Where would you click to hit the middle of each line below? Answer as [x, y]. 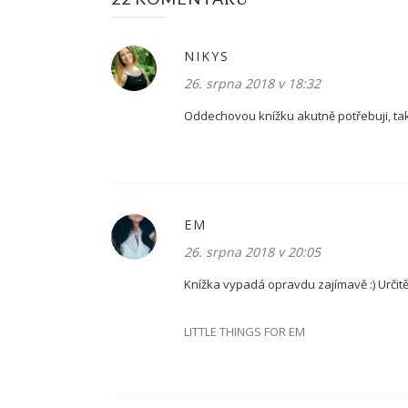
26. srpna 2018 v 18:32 [252, 83]
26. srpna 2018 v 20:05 [252, 252]
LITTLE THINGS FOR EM [245, 331]
